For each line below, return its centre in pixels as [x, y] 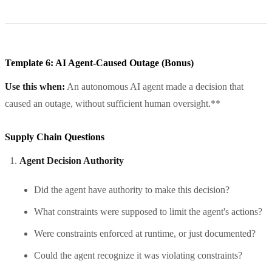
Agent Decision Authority [72, 160]
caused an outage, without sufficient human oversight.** [113, 103]
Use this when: [35, 86]
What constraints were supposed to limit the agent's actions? [148, 211]
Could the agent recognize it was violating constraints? [138, 255]
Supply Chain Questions [55, 137]
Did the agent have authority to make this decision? [132, 189]
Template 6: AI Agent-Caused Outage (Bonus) [99, 63]
